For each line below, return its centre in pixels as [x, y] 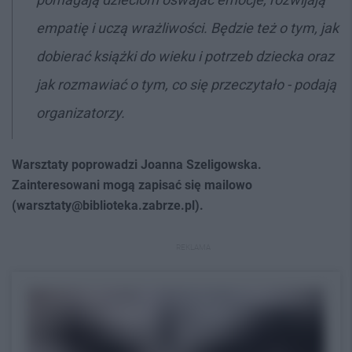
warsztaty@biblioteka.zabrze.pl [106, 205]
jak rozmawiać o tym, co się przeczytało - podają [186, 84]
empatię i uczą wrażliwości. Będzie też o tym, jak [187, 27]
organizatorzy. [81, 112]
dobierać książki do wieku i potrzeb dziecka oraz [185, 56]
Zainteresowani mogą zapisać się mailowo [132, 185]
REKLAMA [193, 247]
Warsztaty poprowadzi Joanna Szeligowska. [137, 164]
